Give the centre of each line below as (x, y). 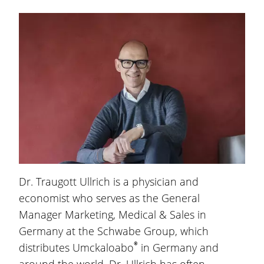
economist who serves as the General (109, 198)
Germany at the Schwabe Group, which (114, 231)
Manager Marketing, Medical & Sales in (113, 214)
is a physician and (156, 181)
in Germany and (178, 247)
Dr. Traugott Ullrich (66, 181)
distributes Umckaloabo (76, 247)
